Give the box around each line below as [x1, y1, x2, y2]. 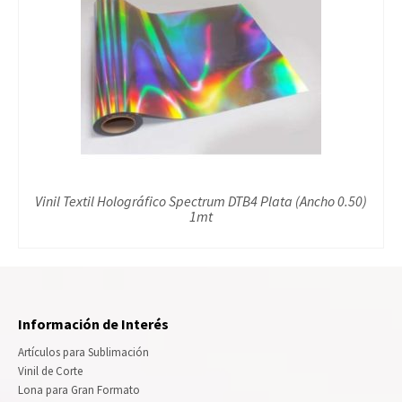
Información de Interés [18, 315, 169, 334]
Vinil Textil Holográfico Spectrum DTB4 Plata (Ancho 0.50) [35, 192, 367, 211]
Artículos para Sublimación [18, 345, 149, 361]
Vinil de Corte [18, 363, 83, 380]
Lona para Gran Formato [18, 382, 140, 398]
